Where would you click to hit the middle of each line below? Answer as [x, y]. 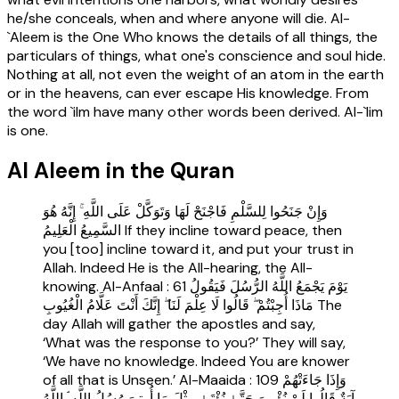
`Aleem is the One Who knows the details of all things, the [192, 37]
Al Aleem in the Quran [121, 171]
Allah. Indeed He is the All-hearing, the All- [178, 268]
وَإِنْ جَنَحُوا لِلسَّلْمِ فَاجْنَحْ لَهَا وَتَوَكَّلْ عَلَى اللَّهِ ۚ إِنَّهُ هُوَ [185, 212]
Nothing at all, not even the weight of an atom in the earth [195, 74]
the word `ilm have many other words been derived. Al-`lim [195, 111]
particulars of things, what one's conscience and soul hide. [196, 55]
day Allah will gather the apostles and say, [179, 324]
